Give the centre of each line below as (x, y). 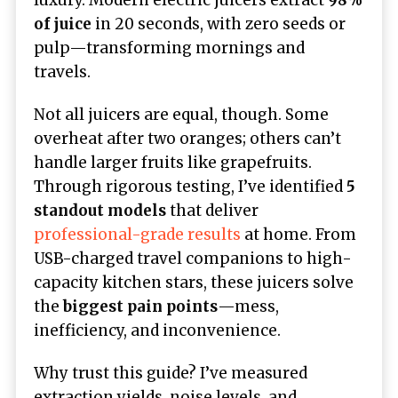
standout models (100, 211)
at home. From (298, 235)
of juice (63, 24)
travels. (62, 72)
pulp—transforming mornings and (169, 48)
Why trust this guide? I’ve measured (171, 374)
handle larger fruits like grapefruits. (173, 163)
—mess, (248, 307)
